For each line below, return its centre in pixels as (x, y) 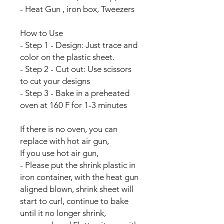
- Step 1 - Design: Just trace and (79, 45)
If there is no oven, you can (69, 129)
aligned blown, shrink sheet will (77, 189)
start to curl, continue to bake (74, 201)
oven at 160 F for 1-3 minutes (73, 105)
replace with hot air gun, (65, 141)
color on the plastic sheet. (67, 57)
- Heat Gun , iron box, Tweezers (77, 9)
